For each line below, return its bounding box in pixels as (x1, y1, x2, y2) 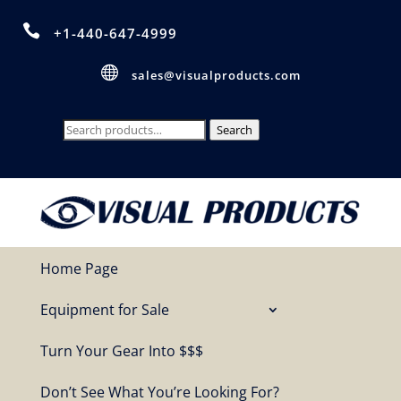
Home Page (39, 259, 118, 278)
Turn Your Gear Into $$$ (39, 341, 203, 361)
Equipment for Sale (39, 300, 169, 320)
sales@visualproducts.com (132, 67, 301, 83)
